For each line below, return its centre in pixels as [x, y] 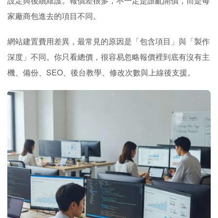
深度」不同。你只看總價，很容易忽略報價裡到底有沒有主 [109, 57]
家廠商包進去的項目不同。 [54, 16]
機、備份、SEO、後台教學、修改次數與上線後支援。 [101, 72]
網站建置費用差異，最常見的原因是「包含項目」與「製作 [109, 41]
